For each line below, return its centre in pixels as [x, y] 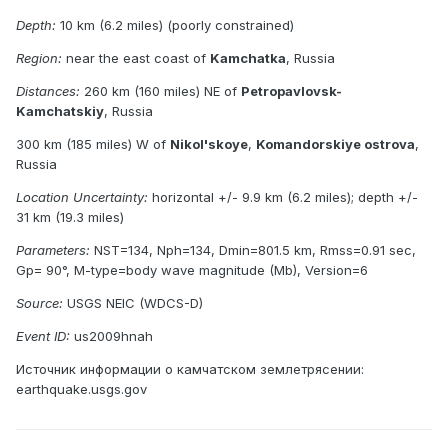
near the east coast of [136, 57]
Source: [39, 302]
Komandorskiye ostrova [335, 143]
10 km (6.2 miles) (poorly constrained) [175, 24]
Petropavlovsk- [291, 90]
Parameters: [53, 249]
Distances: [48, 90]
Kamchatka [248, 57]
